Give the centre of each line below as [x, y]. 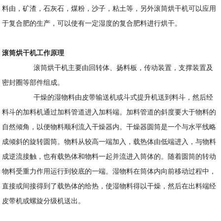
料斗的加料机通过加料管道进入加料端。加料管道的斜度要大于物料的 [109, 113]
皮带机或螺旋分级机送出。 [44, 202]
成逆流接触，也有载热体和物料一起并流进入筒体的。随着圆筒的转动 [109, 157]
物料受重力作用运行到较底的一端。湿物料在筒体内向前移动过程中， [109, 172]
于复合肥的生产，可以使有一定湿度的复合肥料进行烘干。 [94, 24]
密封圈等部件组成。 [33, 83]
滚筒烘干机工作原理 [33, 54]
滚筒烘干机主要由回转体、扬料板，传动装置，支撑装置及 [108, 68]
